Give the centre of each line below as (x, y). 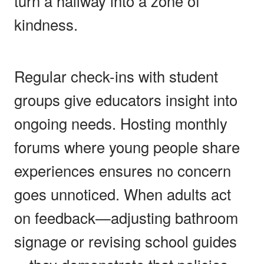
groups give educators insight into (126, 99)
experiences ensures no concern (123, 170)
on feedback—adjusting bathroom (126, 217)
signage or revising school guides (126, 241)
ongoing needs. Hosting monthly (121, 123)
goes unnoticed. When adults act (123, 194)
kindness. (46, 24)
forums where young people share (127, 146)
